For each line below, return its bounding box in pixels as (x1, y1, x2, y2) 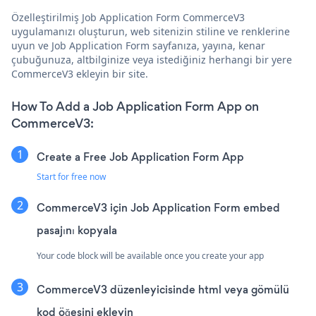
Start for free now (37, 170, 106, 183)
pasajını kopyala (37, 222, 117, 238)
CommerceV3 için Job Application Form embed (37, 200, 280, 215)
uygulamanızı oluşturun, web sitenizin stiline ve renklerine (11, 24, 290, 38)
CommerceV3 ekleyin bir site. (11, 66, 148, 80)
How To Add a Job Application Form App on (11, 97, 259, 115)
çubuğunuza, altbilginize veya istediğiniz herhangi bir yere (11, 52, 292, 66)
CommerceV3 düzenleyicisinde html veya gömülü (37, 281, 289, 297)
